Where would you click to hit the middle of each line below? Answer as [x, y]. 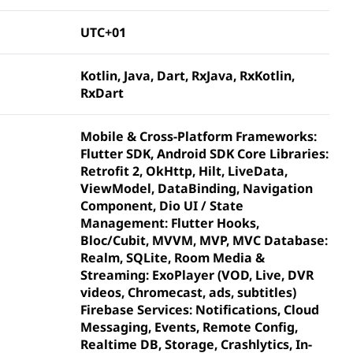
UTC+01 [103, 32]
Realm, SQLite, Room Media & [173, 258]
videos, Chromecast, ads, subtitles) [188, 292]
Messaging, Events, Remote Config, [189, 327]
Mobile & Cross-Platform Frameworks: [199, 136]
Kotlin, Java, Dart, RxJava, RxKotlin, [188, 76]
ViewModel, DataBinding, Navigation [197, 188]
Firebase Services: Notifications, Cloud [200, 310]
